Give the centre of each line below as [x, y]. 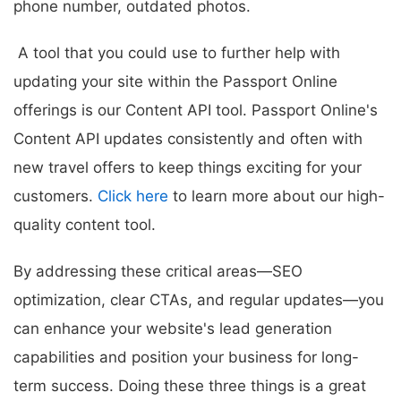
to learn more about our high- [277, 196]
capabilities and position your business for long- [186, 357]
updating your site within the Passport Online [175, 81]
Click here [133, 196]
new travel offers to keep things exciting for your [188, 167]
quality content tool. [85, 224]
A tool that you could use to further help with [177, 52]
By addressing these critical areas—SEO [158, 271]
